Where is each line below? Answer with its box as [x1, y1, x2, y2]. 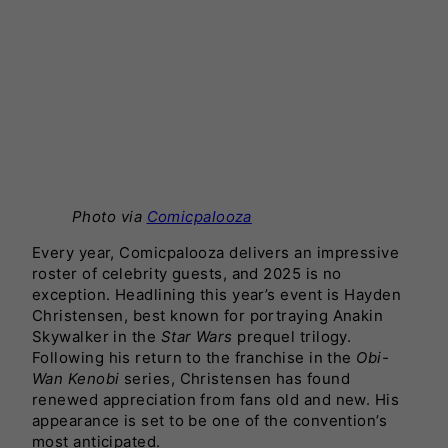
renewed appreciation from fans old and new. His [32, 389, 400, 409]
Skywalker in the [32, 326, 161, 346]
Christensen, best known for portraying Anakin [32, 305, 384, 325]
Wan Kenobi [32, 368, 120, 388]
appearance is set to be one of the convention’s [32, 410, 388, 430]
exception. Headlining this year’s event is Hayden [32, 284, 402, 304]
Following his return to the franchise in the [32, 347, 357, 367]
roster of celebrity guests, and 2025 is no [32, 263, 342, 283]
